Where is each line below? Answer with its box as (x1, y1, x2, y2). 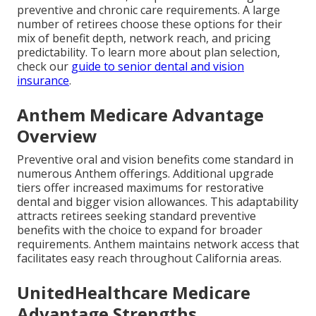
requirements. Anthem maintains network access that (17, 236, 299, 253)
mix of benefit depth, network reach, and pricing (17, 30, 271, 47)
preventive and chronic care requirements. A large (17, 2, 280, 18)
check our (17, 59, 71, 75)
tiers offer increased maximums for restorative (17, 180, 264, 196)
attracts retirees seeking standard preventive (17, 208, 256, 224)
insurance (17, 73, 69, 89)
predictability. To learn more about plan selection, (17, 44, 280, 61)
